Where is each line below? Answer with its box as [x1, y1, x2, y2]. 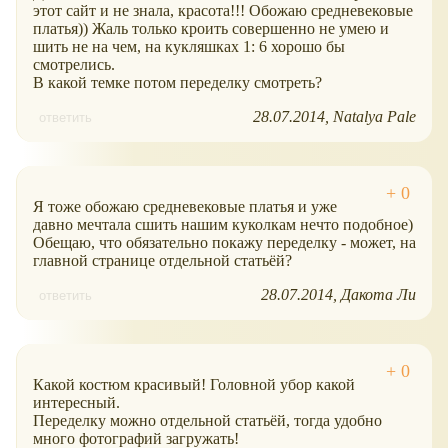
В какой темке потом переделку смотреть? [33, 74, 322, 92]
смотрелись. [33, 56, 115, 74]
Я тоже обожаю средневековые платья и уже [33, 198, 337, 216]
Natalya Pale [333, 108, 416, 126]
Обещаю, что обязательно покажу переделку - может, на [33, 234, 416, 252]
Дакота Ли [341, 286, 416, 304]
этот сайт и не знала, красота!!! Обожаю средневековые [33, 2, 413, 20]
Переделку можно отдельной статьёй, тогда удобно [33, 412, 382, 430]
